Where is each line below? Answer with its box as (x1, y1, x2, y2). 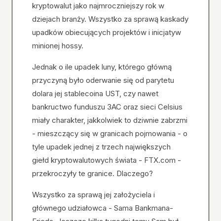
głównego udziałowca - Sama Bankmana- (32, 203, 173, 213)
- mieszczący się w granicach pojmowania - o (32, 129, 187, 138)
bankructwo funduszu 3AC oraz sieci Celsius (32, 102, 183, 111)
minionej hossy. (32, 41, 83, 50)
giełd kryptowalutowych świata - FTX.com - (32, 155, 181, 165)
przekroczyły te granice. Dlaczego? (32, 169, 155, 178)
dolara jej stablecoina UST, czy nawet (32, 89, 158, 98)
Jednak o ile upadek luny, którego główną (32, 62, 172, 72)
